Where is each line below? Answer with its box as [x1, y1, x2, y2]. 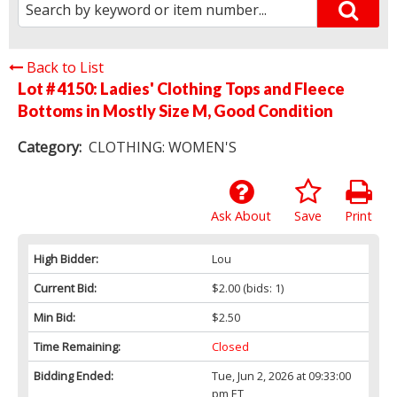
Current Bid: [34, 279, 97, 296]
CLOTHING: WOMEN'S [89, 136, 237, 157]
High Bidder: [34, 250, 98, 267]
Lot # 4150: [18, 78, 100, 98]
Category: [18, 136, 82, 157]
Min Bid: [34, 308, 75, 325]
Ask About [211, 206, 271, 224]
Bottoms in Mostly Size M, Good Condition [18, 100, 333, 121]
